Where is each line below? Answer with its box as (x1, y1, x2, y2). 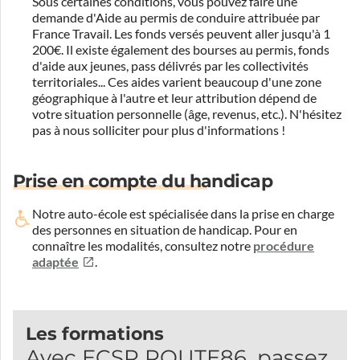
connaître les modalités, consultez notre (32, 238, 253, 253)
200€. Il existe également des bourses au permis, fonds (32, 42, 329, 57)
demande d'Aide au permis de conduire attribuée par (32, 10, 320, 25)
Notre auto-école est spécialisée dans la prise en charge (32, 206, 334, 221)
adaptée (32, 254, 79, 269)
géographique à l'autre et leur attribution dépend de (32, 90, 317, 105)
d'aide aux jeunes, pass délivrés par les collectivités (32, 58, 309, 73)
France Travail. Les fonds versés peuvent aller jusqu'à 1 (32, 26, 330, 41)
